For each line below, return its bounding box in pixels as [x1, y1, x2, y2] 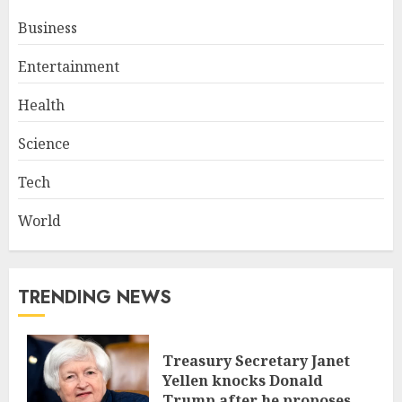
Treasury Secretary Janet [162, 350, 350, 371]
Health [18, 94, 65, 115]
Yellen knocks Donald [162, 370, 323, 390]
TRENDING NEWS [18, 284, 171, 310]
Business [18, 17, 77, 38]
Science [18, 133, 70, 153]
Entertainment [18, 56, 119, 76]
